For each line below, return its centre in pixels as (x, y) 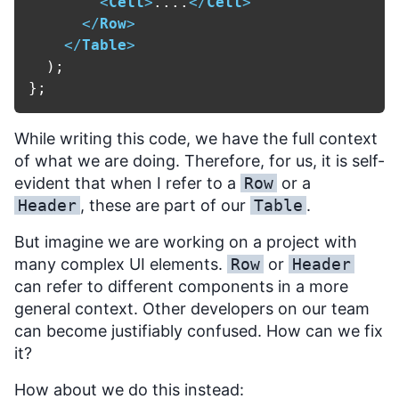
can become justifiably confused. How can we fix (199, 331)
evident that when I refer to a (127, 183)
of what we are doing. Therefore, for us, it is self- (199, 161)
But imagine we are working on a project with (186, 242)
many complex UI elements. (121, 265)
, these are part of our (165, 206)
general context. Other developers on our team (192, 309)
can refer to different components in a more (181, 287)
